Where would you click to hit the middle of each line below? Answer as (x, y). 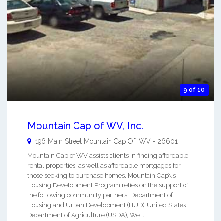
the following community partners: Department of (100, 195)
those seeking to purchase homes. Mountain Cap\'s (101, 175)
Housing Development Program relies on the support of (108, 185)
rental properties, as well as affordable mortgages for (104, 165)
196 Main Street (58, 141)
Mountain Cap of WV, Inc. (85, 126)
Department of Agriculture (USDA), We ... (86, 215)
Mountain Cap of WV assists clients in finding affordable (108, 155)
